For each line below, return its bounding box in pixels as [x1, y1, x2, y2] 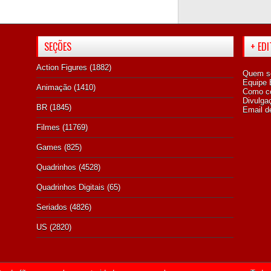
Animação [36, 82, 71, 92]
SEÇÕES [44, 39, 71, 54]
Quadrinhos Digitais [36, 182, 105, 192]
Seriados [36, 202, 67, 212]
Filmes [36, 122, 60, 132]
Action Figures [36, 62, 87, 72]
